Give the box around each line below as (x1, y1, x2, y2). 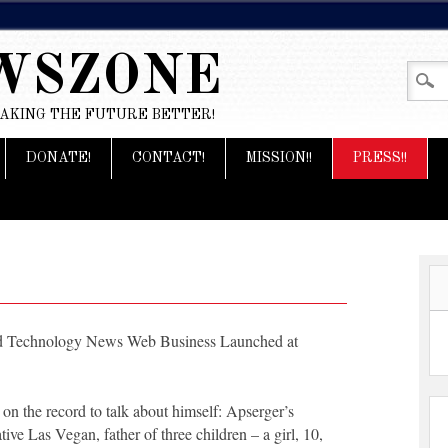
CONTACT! (132, 151, 205, 165)
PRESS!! (353, 151, 407, 165)
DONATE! (26, 151, 91, 165)
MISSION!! (246, 151, 312, 165)
